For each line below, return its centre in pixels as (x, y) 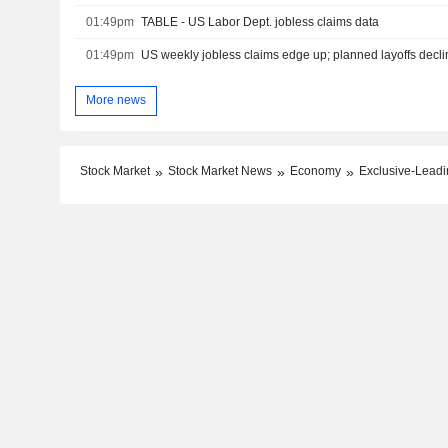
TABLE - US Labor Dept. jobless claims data (260, 21)
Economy (315, 170)
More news (115, 100)
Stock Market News (219, 170)
